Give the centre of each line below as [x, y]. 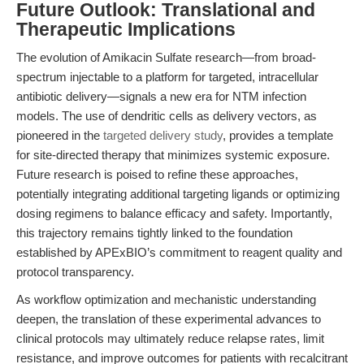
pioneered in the [60, 135]
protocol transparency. [75, 272]
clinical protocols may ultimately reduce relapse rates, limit [170, 338]
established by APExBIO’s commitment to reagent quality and [179, 252]
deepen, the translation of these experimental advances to [169, 319]
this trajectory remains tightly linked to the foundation [154, 233]
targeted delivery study [163, 135]
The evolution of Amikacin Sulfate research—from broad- [166, 57]
